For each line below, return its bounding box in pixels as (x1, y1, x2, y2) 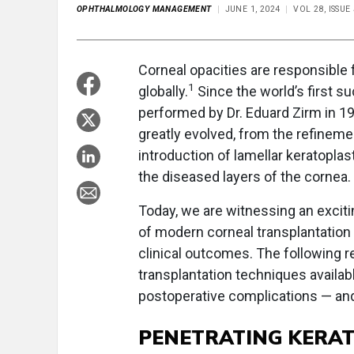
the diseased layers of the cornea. (138, 168, 351, 186)
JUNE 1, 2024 (224, 4, 281, 15)
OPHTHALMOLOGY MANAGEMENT (77, 4, 212, 15)
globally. (138, 83, 188, 100)
